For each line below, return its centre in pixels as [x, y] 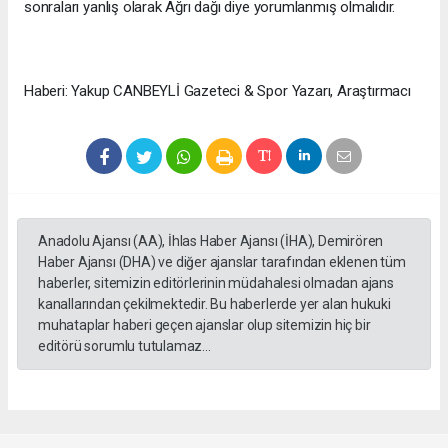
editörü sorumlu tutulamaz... [124, 346]
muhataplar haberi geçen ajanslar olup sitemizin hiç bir [204, 325]
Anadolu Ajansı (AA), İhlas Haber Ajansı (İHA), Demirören [211, 241]
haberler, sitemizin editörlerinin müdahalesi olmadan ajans [216, 283]
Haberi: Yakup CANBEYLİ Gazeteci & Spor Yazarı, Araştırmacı [219, 91]
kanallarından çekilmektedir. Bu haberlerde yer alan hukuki [214, 304]
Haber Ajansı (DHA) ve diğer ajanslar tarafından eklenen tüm [222, 262]
